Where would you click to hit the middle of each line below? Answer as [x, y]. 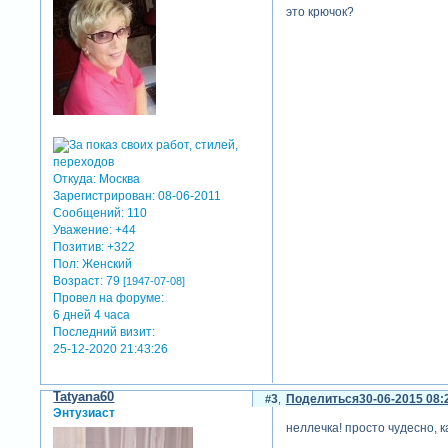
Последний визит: [104, 332]
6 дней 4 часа [92, 315]
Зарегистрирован [103, 196]
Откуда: [75, 179]
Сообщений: [89, 213]
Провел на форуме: [109, 298]
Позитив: [79, 247]
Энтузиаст [84, 413]
